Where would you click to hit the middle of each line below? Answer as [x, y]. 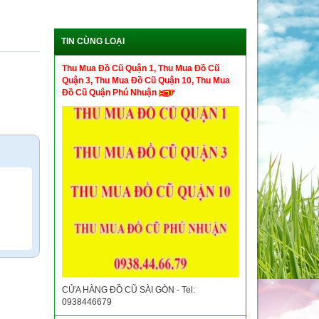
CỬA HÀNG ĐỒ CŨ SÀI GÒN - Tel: [129, 290]
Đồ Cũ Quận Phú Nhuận [110, 93]
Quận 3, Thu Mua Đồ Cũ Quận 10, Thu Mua [146, 80]
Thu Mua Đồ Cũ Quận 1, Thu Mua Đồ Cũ [141, 68]
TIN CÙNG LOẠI [93, 41]
